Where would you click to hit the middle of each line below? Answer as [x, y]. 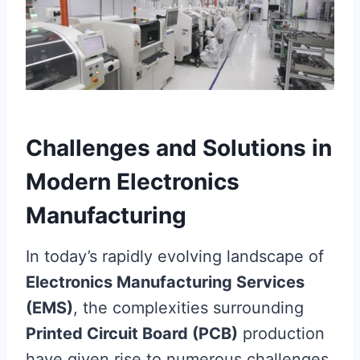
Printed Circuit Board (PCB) [132, 333]
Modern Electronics [133, 181]
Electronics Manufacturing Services [165, 282]
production [281, 333]
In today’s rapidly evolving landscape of [175, 256]
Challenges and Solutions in [179, 147]
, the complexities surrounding [188, 307]
